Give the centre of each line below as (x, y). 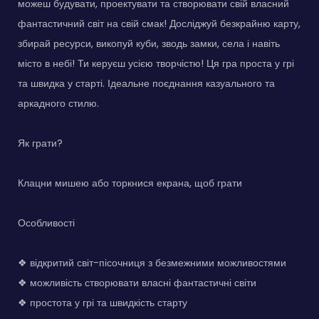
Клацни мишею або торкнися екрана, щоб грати (130, 183)
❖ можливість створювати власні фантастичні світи (137, 282)
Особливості (46, 223)
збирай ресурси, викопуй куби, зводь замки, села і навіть (149, 43)
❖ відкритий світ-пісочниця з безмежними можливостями (152, 262)
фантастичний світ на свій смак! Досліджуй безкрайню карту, (159, 23)
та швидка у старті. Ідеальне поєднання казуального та (146, 83)
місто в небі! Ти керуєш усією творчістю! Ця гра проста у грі (156, 63)
